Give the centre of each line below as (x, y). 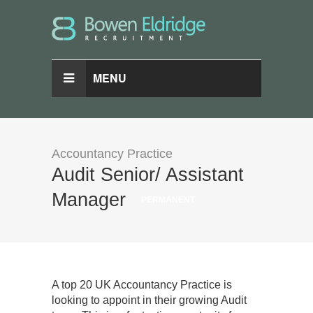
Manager (92, 200)
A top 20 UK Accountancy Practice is (142, 285)
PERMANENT (168, 200)
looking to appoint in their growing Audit (149, 300)
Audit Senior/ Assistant (148, 175)
